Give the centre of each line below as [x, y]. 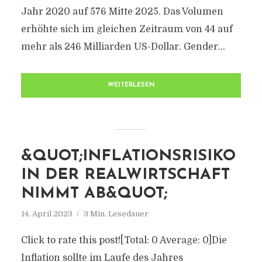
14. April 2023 [46, 214]
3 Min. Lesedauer [116, 214]
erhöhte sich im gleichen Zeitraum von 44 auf [127, 29]
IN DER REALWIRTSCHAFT [125, 175]
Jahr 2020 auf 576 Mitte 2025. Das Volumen [122, 12]
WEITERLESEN [131, 85]
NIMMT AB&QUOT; [94, 194]
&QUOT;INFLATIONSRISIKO [128, 156]
